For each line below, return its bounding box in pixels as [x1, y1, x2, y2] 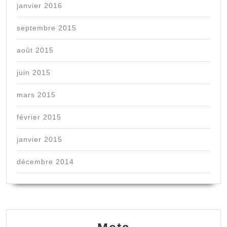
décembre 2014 [17, 158, 74, 166]
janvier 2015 [17, 135, 62, 144]
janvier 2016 [17, 2, 62, 10]
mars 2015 [17, 91, 56, 99]
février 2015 [17, 113, 61, 122]
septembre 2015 [17, 24, 77, 32]
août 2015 [17, 46, 54, 55]
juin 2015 [17, 68, 51, 77]
